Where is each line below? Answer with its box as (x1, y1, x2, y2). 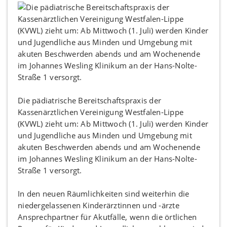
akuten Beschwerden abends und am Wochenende (18, 142, 200, 152)
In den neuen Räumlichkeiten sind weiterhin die (18, 188, 190, 199)
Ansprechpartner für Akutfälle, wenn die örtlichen (18, 212, 197, 222)
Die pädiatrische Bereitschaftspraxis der (18, 95, 161, 105)
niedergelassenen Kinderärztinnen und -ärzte (18, 200, 179, 210)
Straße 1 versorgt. (18, 165, 82, 175)
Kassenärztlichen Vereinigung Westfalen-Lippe (18, 107, 183, 117)
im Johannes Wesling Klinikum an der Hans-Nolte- (18, 154, 197, 164)
